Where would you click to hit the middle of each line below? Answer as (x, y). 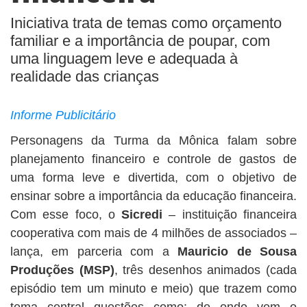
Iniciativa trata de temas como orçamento (146, 23)
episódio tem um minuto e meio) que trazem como (153, 288)
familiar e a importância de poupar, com (140, 41)
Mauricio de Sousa (237, 251)
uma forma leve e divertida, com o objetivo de (153, 177)
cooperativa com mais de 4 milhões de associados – (153, 233)
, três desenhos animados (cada (206, 270)
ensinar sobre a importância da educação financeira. (153, 196)
